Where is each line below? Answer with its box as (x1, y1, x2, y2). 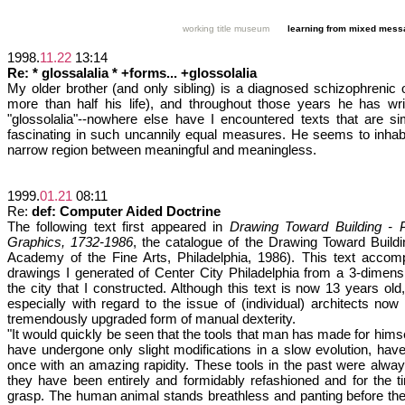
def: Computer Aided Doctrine (32, 203, 221, 219)
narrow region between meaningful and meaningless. (7, 142, 316, 157)
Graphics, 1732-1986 (7, 234, 134, 250)
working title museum (183, 24, 269, 33)
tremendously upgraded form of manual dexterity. (7, 311, 296, 326)
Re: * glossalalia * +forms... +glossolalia (7, 65, 257, 80)
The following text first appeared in (7, 219, 230, 234)
